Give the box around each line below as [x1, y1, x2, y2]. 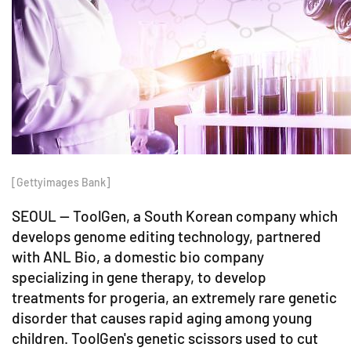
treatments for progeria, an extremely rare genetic [12, 288, 337, 306]
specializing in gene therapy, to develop [12, 268, 266, 286]
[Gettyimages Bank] [12, 175, 110, 189]
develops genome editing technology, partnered [12, 227, 321, 245]
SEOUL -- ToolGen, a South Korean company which [12, 207, 338, 225]
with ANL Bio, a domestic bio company [12, 248, 264, 266]
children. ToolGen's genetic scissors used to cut [12, 329, 318, 347]
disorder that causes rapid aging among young [12, 309, 312, 327]
